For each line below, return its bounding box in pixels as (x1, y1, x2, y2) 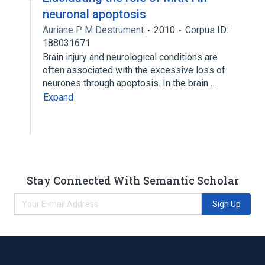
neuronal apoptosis (43, 7, 146, 21)
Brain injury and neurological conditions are (43, 51, 218, 63)
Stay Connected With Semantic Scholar (26, 173, 239, 188)
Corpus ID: (185, 24, 228, 35)
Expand (43, 92, 73, 103)
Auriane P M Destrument (43, 24, 144, 35)
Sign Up (212, 199, 241, 209)
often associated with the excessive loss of (43, 64, 225, 76)
